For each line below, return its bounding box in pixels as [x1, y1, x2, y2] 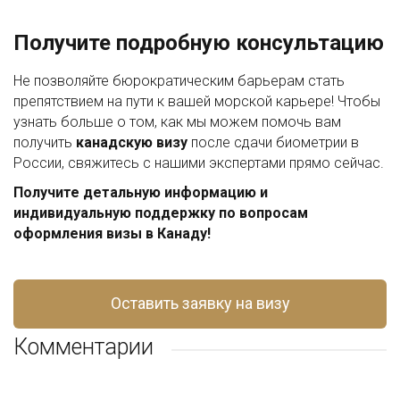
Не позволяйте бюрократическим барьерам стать [13, 72, 345, 89]
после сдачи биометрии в [187, 134, 359, 151]
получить [13, 134, 76, 151]
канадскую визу [76, 134, 187, 151]
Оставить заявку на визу [110, 294, 290, 312]
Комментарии [13, 334, 154, 360]
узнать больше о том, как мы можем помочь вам [13, 113, 341, 130]
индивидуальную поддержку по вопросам [13, 204, 308, 221]
